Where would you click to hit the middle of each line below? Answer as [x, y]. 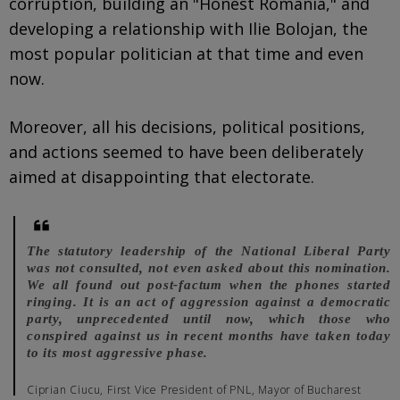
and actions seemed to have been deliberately [186, 151]
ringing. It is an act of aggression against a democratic [209, 301]
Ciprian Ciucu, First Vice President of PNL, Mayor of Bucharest [194, 389]
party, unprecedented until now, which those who [209, 318]
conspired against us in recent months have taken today [209, 335]
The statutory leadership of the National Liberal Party [209, 250]
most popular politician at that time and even [186, 53]
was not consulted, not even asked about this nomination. [209, 267]
